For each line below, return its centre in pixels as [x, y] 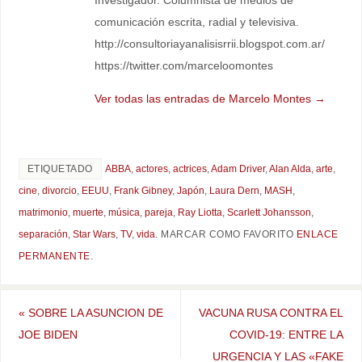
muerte [88, 212]
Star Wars [94, 234]
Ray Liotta [200, 212]
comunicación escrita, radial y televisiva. [196, 21]
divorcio [59, 190]
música [124, 212]
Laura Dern [234, 190]
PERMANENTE [54, 256]
